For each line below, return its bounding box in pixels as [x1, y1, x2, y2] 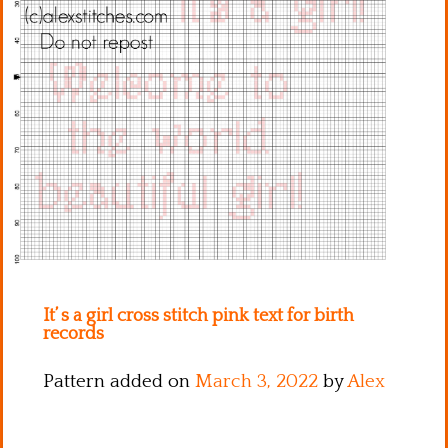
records [43, 323, 104, 344]
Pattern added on [43, 370, 195, 392]
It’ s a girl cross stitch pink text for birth [43, 305, 354, 326]
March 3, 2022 [195, 370, 318, 392]
